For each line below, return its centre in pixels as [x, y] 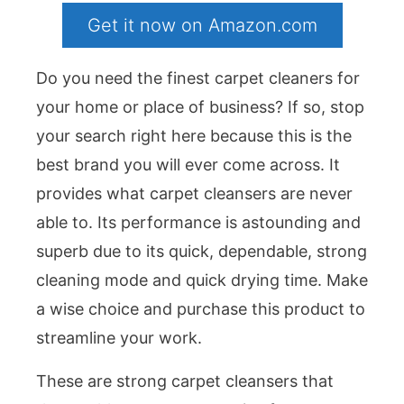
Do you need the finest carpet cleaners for [198, 78]
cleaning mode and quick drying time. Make [202, 280]
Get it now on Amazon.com [202, 25]
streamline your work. [119, 337]
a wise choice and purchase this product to [201, 308]
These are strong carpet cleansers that [185, 381]
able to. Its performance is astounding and [198, 222]
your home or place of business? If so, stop [200, 106]
